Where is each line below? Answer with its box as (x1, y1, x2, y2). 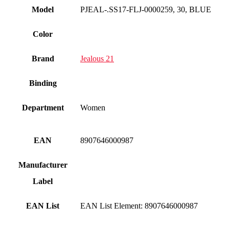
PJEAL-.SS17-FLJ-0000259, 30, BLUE (80, 5, 211, 14)
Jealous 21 (80, 54, 114, 63)
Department (21, 103, 64, 112)
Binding (29, 79, 57, 87)
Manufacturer (18, 161, 67, 169)
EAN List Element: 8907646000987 (80, 201, 198, 210)
